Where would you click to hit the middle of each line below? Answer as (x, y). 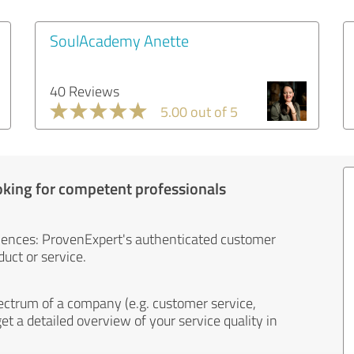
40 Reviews (85, 91)
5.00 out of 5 (199, 111)
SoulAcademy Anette (119, 40)
